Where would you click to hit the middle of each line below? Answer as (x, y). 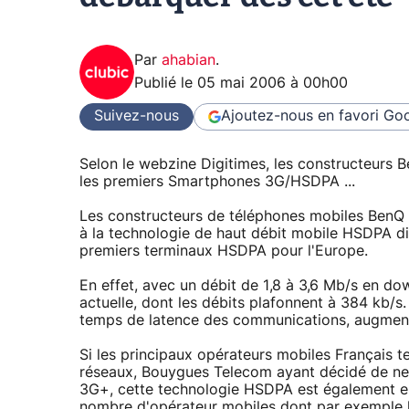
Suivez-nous (136, 116)
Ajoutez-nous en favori (300, 116)
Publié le (166, 83)
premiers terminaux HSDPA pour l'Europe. (224, 252)
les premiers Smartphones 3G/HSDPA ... (217, 182)
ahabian (189, 60)
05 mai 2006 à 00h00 (273, 83)
